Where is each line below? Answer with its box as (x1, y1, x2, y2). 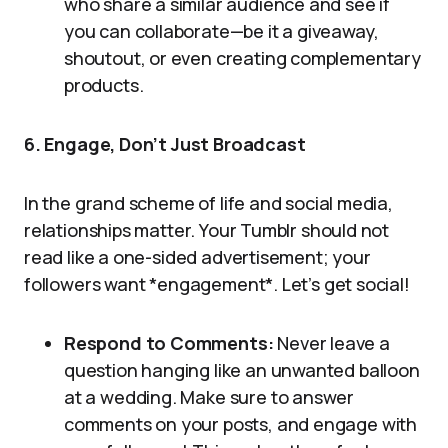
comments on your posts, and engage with (64, 412, 417, 436)
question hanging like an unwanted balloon (64, 358, 420, 382)
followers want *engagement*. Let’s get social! (24, 272, 410, 296)
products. (64, 73, 144, 97)
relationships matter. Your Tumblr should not (24, 218, 390, 242)
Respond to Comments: (64, 331, 274, 355)
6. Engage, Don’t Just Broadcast (24, 132, 306, 156)
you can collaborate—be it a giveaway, (64, 19, 379, 43)
